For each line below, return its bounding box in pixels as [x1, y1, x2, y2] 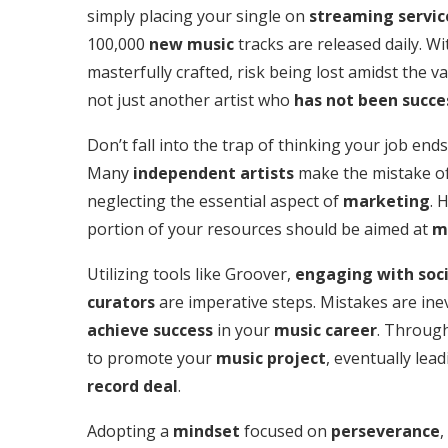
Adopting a [87, 419, 173, 442]
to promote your [87, 346, 216, 369]
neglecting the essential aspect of [87, 189, 343, 212]
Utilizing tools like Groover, [87, 262, 295, 285]
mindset [173, 419, 240, 442]
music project [216, 346, 326, 369]
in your [213, 318, 274, 341]
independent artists [133, 161, 294, 184]
